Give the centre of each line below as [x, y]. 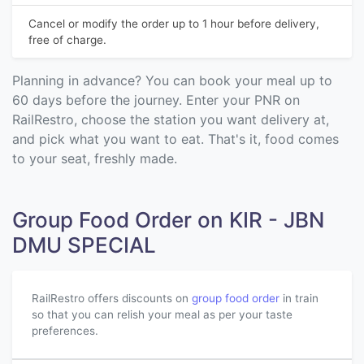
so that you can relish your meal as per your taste [162, 314]
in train [299, 298]
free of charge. [67, 40]
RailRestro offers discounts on [112, 298]
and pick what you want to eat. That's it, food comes [175, 139]
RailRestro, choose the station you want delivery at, [171, 119]
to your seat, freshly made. [95, 158]
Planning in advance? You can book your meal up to [172, 80]
